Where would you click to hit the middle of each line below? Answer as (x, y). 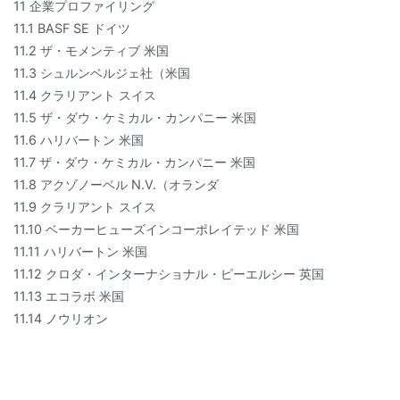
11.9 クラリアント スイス (85, 207)
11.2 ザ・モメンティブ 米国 (91, 50)
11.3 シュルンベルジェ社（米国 (102, 73)
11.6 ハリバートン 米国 (79, 140)
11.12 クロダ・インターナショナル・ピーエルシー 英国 (169, 274)
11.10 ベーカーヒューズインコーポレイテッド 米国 (156, 229)
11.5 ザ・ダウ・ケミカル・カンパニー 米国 (135, 117)
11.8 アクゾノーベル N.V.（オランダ (116, 184)
